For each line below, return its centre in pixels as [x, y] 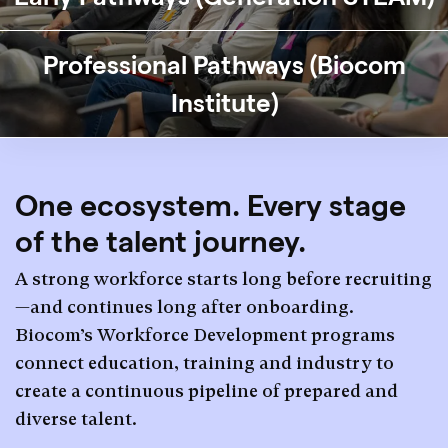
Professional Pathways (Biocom [224, 65]
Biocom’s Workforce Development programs [205, 334]
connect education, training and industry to [204, 362]
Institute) [224, 103]
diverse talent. [76, 418]
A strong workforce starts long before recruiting [223, 278]
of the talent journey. [160, 241]
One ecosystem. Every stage [210, 205]
